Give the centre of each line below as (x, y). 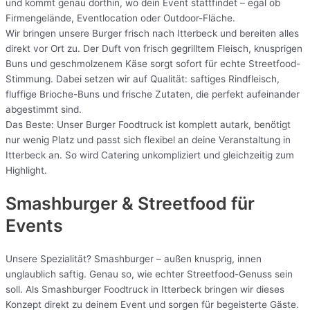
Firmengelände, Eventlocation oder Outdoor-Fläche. (120, 18)
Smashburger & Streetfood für (130, 203)
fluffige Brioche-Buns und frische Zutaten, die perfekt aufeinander (153, 94)
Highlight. (26, 171)
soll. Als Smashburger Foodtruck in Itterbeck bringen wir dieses (145, 289)
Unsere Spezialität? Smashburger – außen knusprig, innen (134, 258)
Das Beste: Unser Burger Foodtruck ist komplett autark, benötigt (148, 125)
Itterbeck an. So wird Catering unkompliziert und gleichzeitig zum (150, 155)
